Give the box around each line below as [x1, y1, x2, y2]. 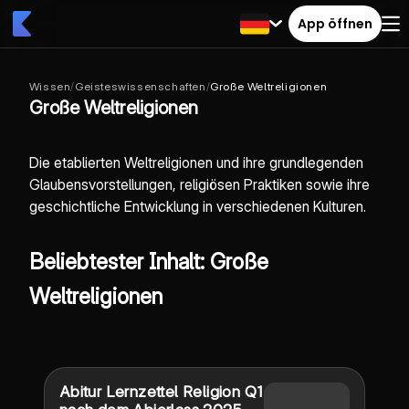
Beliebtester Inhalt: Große [28, 248, 268, 275]
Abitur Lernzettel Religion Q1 [58, 383, 263, 401]
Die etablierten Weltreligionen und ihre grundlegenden [28, 153, 363, 172]
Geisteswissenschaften [74, 79, 206, 93]
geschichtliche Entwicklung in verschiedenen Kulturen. [28, 197, 366, 215]
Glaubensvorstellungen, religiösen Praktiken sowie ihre [28, 175, 370, 194]
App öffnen [298, 14, 372, 33]
